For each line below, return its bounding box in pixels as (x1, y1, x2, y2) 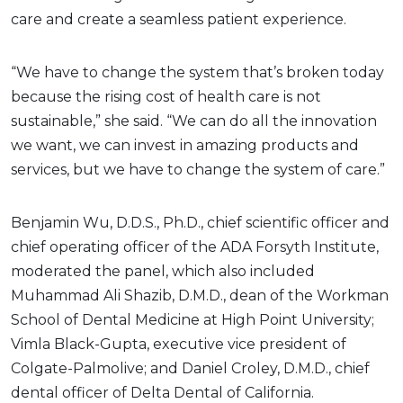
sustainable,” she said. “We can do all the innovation (11, 112, 377, 130)
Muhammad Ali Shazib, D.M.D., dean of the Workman (11, 286, 389, 304)
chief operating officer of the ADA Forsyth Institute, (11, 237, 379, 255)
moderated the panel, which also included (11, 262, 315, 280)
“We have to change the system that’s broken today (11, 63, 384, 81)
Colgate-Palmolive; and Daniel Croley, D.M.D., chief (11, 359, 370, 377)
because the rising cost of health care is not (11, 87, 321, 105)
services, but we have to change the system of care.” (11, 160, 385, 178)
